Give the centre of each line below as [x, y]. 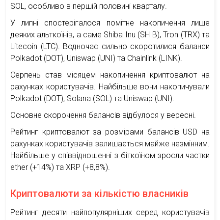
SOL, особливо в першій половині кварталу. [89, 6]
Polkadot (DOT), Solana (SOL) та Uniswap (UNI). [92, 99]
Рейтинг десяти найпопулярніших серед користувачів [110, 213]
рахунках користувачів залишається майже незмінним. [110, 144]
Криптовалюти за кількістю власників [99, 194]
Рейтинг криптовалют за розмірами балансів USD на [110, 132]
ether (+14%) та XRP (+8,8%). [60, 167]
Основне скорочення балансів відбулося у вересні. [103, 115]
